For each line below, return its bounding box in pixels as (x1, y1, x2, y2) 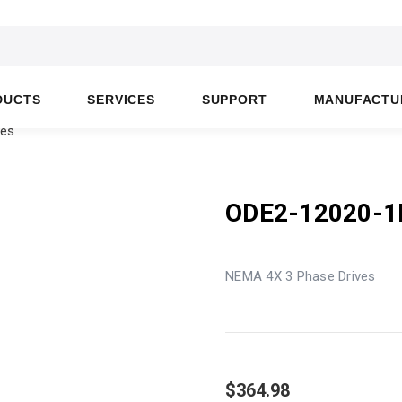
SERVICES (87, 93, 155, 107)
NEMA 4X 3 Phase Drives (225, 268, 376, 284)
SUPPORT (201, 93, 267, 107)
